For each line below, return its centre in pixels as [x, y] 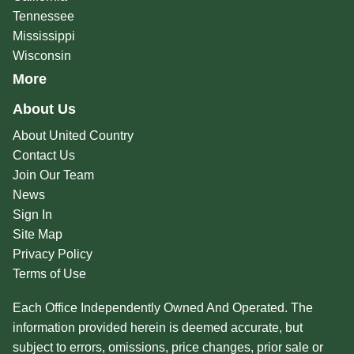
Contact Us [43, 156]
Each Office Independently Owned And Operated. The [162, 308]
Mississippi [43, 36]
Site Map [37, 235]
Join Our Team [53, 175]
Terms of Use [49, 274]
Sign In [32, 215]
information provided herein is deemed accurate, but [157, 328]
